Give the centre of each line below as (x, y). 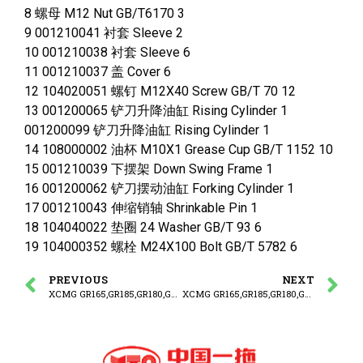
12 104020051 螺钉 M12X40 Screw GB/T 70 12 (160, 92)
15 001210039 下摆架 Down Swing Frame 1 (149, 169)
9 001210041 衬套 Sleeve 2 (104, 33)
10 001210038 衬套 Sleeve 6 (107, 53)
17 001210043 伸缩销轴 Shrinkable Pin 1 (141, 208)
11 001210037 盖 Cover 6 (98, 72)
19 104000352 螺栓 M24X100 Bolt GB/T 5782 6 (161, 247)
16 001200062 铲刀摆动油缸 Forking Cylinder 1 (159, 189)
